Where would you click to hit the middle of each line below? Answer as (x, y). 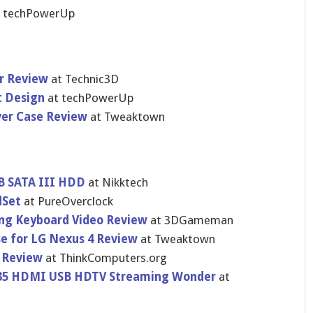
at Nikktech (118, 182)
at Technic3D (83, 79)
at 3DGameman (191, 220)
